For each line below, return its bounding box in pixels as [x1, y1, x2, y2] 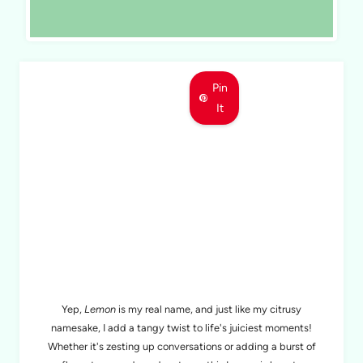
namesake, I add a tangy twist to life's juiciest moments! [51, 322, 312, 335]
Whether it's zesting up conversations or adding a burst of [47, 340, 316, 353]
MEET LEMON [126, 243, 237, 273]
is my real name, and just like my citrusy [116, 303, 301, 316]
